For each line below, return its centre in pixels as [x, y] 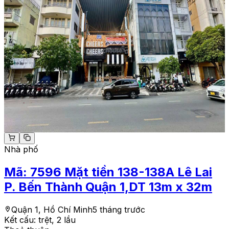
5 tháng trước [119, 209]
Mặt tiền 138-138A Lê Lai [138, 172]
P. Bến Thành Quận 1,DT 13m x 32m [108, 187]
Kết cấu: [21, 220]
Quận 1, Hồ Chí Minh [52, 209]
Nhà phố [21, 149]
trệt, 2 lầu [57, 220]
